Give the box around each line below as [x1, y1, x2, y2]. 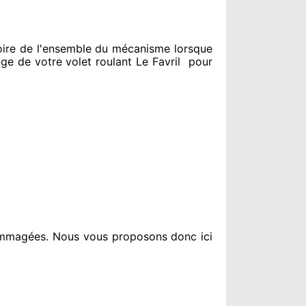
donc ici [167, 229, 213, 243]
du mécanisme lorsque [91, 42, 213, 55]
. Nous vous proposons [46, 229, 167, 243]
